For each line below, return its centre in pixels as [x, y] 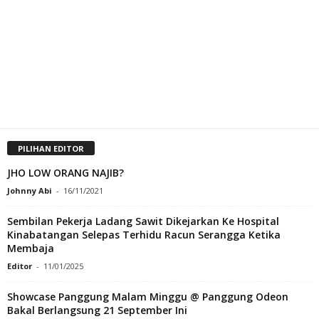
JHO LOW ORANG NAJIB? [66, 173]
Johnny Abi [30, 191]
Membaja [32, 249]
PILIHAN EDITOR [51, 149]
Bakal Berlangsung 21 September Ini [97, 310]
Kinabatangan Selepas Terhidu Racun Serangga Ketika [144, 235]
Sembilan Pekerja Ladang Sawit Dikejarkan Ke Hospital [143, 221]
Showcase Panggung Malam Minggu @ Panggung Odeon [148, 297]
